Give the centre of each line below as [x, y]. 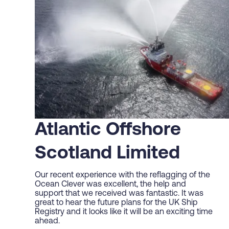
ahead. [47, 222]
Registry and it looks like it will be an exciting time [124, 212]
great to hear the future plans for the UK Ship [116, 203]
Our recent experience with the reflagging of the [122, 176]
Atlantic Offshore [108, 131]
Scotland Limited [107, 154]
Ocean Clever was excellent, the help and [110, 185]
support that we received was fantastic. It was [119, 194]
